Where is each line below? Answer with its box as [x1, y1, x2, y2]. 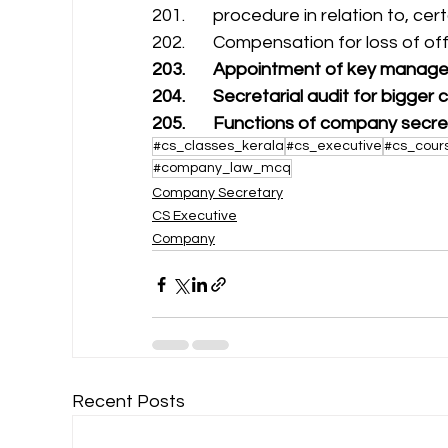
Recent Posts [72, 392, 185, 411]
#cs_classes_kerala [153, 139, 284, 153]
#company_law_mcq [153, 161, 291, 175]
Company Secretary [152, 186, 283, 200]
